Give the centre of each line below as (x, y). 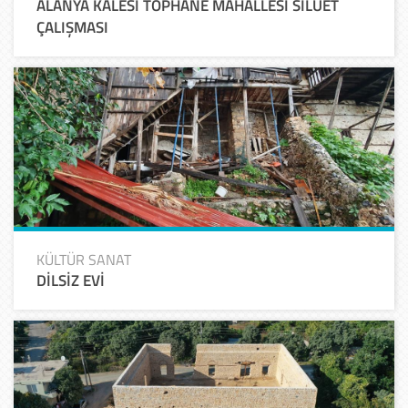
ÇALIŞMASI (72, 27)
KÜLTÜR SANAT (84, 259)
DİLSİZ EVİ (71, 280)
